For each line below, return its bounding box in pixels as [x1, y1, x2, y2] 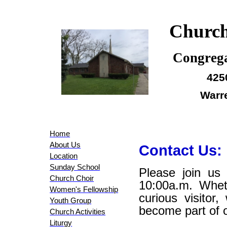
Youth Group [50, 197, 92, 205]
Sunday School [50, 163, 100, 171]
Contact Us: [139, 142, 222, 159]
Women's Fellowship [50, 185, 119, 194]
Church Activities [50, 208, 106, 216]
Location [50, 152, 78, 160]
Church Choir [50, 174, 94, 182]
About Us [50, 141, 81, 149]
